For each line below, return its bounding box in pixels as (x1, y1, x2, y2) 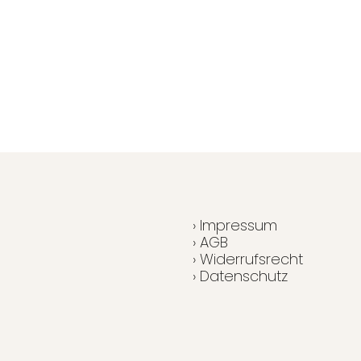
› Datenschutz (193, 266, 288, 286)
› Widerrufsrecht (193, 249, 303, 269)
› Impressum (193, 215, 277, 235)
